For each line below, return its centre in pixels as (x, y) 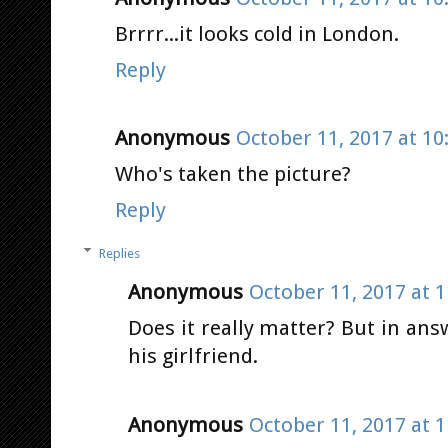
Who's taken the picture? (233, 174)
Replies (119, 253)
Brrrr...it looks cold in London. (257, 33)
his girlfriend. (193, 356)
